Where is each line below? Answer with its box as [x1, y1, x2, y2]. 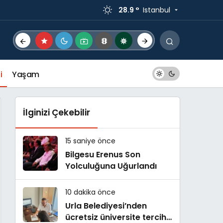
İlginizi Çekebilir [23, 107, 90, 118]
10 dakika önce [65, 187, 115, 197]
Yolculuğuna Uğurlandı [65, 160, 157, 172]
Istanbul [143, 4, 170, 15]
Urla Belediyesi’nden [65, 200, 147, 212]
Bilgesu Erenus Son [65, 149, 140, 160]
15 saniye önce [65, 136, 115, 146]
